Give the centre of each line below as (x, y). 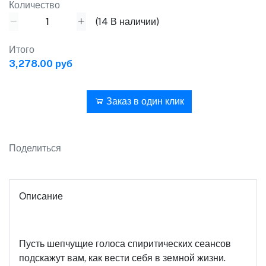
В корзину (49, 101)
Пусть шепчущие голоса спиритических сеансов (125, 244)
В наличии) (134, 21)
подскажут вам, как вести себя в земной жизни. (122, 258)
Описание (41, 196)
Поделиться (35, 148)
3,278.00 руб (41, 64)
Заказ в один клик (144, 101)
